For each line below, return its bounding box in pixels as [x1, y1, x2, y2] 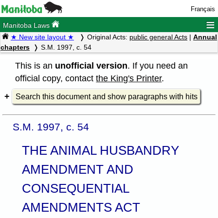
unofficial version [55, 60, 128, 71]
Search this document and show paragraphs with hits [15, 92, 198, 101]
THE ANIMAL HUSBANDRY [21, 143, 179, 158]
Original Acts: [87, 33, 129, 41]
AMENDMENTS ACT [21, 200, 140, 215]
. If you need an [127, 60, 188, 71]
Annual [193, 33, 217, 41]
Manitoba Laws [3, 21, 52, 30]
